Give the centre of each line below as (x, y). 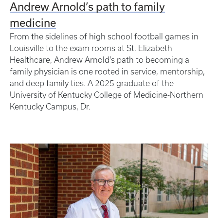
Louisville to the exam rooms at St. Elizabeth (91, 48)
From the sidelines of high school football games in (104, 36)
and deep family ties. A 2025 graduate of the (92, 83)
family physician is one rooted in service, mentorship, (107, 71)
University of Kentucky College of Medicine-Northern (107, 95)
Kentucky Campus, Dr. (50, 106)
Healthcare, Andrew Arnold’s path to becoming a (100, 60)
